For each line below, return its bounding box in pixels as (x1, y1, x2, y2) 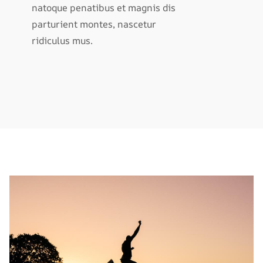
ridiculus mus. (32, 34, 93, 47)
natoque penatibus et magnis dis (32, 1, 176, 14)
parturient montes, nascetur (32, 18, 156, 31)
